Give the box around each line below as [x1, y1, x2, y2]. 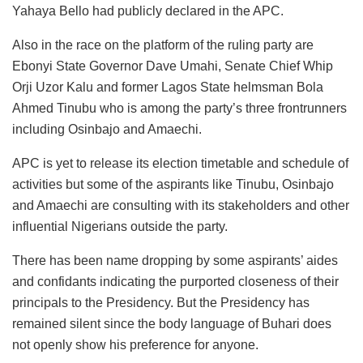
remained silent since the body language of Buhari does [12, 316, 331, 331]
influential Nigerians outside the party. [12, 219, 228, 233]
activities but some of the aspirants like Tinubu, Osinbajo [12, 177, 334, 191]
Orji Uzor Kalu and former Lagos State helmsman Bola [12, 79, 323, 94]
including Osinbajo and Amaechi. [12, 122, 202, 136]
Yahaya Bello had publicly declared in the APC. [12, 3, 284, 18]
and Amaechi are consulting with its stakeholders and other [12, 198, 349, 212]
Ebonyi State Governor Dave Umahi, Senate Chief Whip [12, 58, 333, 73]
